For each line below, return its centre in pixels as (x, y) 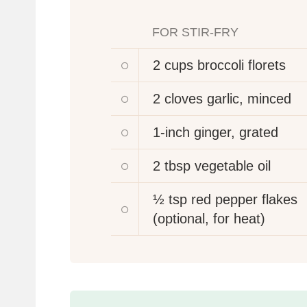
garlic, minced (249, 98)
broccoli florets (242, 65)
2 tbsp (172, 165)
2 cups (173, 65)
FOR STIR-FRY (195, 32)
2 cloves (178, 98)
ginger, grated (236, 132)
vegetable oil (233, 165)
